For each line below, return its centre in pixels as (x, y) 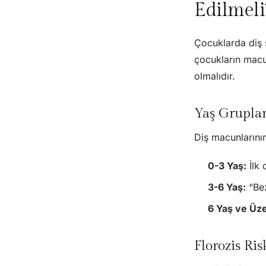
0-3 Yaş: (227, 165)
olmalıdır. (215, 76)
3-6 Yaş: (227, 187)
